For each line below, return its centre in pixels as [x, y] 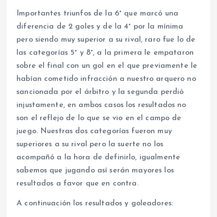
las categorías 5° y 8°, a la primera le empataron [105, 53]
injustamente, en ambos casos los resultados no [101, 105]
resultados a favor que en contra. [77, 184]
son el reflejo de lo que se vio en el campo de [99, 118]
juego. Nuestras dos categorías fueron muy [94, 132]
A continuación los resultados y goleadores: [95, 204]
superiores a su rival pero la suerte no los [90, 145]
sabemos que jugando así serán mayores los [95, 171]
